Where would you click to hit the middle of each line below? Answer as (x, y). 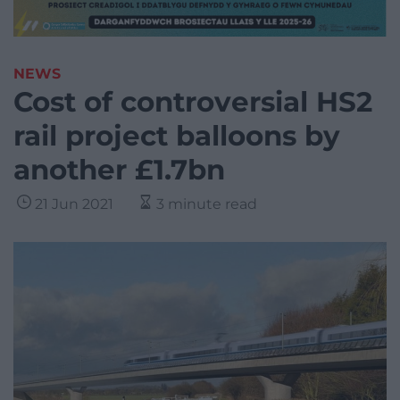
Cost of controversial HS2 (193, 102)
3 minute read (207, 204)
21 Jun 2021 (74, 204)
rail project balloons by (177, 136)
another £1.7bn (119, 170)
